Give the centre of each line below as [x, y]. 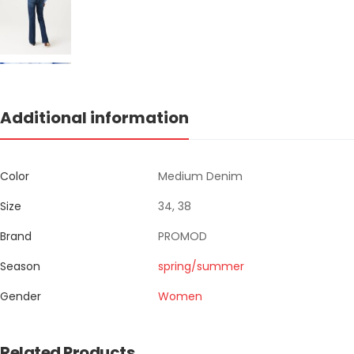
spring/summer [201, 266]
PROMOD [183, 236]
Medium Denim [200, 176]
